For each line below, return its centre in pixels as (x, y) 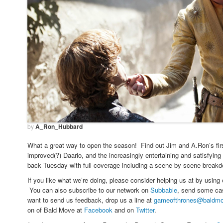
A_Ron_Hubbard (59, 126)
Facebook (98, 210)
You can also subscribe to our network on (89, 190)
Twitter (145, 210)
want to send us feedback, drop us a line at (91, 200)
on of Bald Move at (56, 210)
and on (124, 210)
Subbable (164, 190)
